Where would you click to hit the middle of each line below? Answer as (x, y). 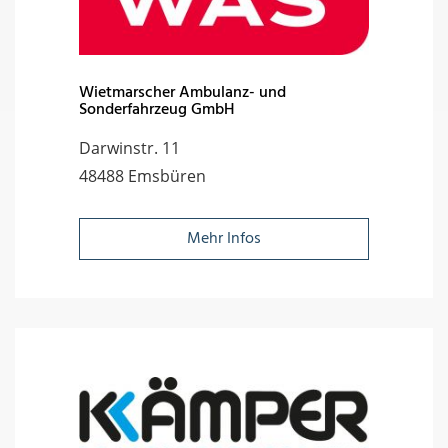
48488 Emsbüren (142, 175)
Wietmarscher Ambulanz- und (182, 92)
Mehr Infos (224, 238)
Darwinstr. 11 (129, 147)
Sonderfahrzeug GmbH (157, 109)
